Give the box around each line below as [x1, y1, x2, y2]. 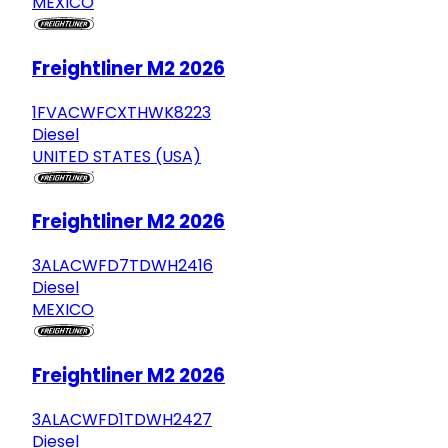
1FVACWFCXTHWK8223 [32, 100, 211, 124]
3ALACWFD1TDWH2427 [32, 407, 212, 431]
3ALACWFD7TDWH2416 [32, 254, 213, 278]
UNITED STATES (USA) [32, 144, 201, 168]
